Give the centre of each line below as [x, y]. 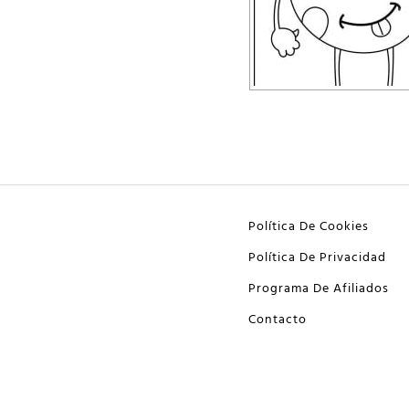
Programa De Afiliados [319, 289]
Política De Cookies [309, 227]
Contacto [278, 320]
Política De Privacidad [317, 258]
